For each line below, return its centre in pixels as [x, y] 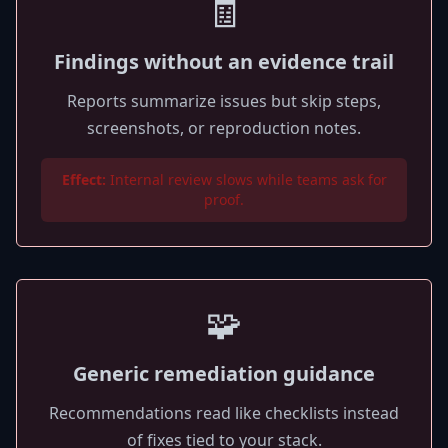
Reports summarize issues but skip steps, [224, 101]
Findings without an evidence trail [224, 61]
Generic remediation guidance [224, 373]
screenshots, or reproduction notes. [224, 128]
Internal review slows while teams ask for [246, 179]
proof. [224, 199]
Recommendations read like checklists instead [224, 413]
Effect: [83, 179]
